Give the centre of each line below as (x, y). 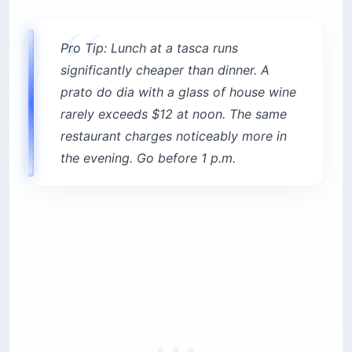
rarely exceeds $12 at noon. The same (174, 114)
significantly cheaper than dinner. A (165, 70)
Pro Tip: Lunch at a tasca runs (149, 48)
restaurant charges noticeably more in (174, 136)
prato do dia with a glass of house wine (178, 92)
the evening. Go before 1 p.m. (148, 158)
